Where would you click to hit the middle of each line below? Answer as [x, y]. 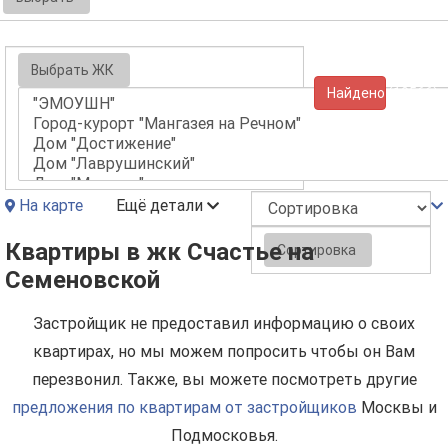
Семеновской [82, 279]
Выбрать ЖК [72, 69]
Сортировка [316, 249]
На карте [51, 206]
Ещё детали [159, 206]
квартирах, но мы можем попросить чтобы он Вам [224, 351]
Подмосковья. [224, 435]
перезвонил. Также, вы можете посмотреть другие [224, 379]
